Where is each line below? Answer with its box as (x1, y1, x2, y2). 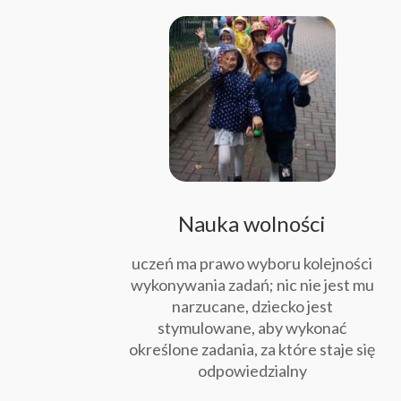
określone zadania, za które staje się (129, 339, 376, 360)
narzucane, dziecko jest (171, 296, 333, 317)
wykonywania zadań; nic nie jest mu (130, 275, 374, 295)
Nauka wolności (178, 210, 327, 237)
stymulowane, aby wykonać (158, 318, 347, 338)
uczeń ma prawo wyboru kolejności (132, 253, 373, 274)
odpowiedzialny (197, 361, 307, 381)
